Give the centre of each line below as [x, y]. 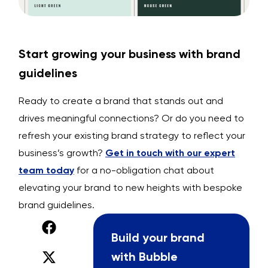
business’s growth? [62, 153]
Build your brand [158, 238]
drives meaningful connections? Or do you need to [131, 118]
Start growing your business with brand [130, 54]
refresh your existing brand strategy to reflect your [132, 136]
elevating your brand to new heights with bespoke [130, 188]
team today [46, 170]
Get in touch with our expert [170, 153]
